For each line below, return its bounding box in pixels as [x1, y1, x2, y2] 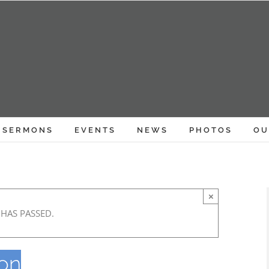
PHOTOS [189, 125, 232, 134]
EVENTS [74, 125, 116, 134]
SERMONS [2, 125, 53, 134]
